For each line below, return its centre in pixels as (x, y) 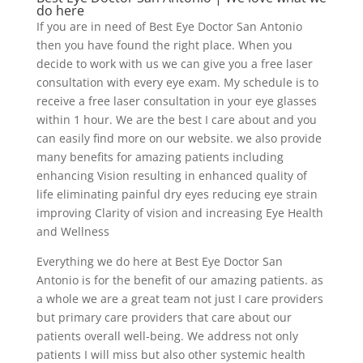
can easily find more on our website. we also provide (179, 139)
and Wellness (73, 232)
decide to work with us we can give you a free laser (174, 64)
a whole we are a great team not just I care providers (179, 299)
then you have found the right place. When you (164, 45)
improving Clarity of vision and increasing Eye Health (179, 213)
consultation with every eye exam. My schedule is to (177, 83)
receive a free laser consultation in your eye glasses (176, 101)
